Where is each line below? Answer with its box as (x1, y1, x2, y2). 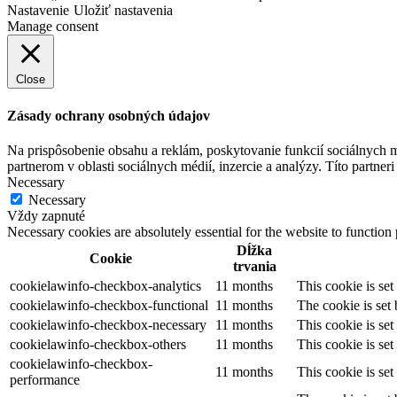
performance (10, 371, 80, 387)
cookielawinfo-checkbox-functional (10, 297, 208, 313)
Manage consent (7, 19, 98, 35)
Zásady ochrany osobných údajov (7, 107, 210, 123)
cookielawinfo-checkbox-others (10, 336, 186, 352)
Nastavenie (7, 3, 69, 19)
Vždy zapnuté (7, 207, 85, 223)
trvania (232, 258, 276, 274)
